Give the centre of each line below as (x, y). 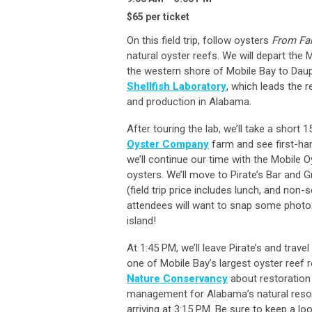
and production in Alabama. (189, 102)
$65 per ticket (158, 17)
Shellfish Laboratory (177, 87)
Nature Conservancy (177, 279)
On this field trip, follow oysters (199, 41)
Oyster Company (168, 145)
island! (141, 221)
